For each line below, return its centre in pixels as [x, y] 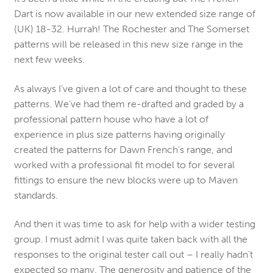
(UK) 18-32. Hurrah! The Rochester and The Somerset [131, 29]
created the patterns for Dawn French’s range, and [123, 149]
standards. [36, 195]
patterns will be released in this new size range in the [128, 44]
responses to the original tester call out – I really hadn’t [133, 255]
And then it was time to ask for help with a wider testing [134, 224]
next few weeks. [49, 60]
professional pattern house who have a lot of [111, 119]
